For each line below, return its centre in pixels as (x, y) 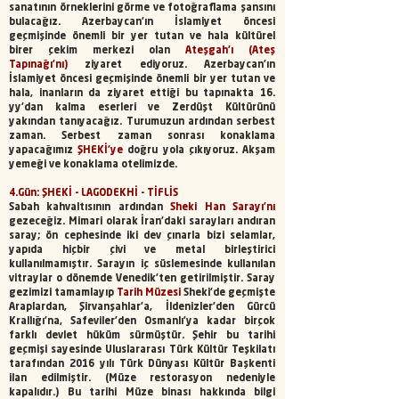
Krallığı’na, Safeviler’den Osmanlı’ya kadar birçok (142, 322)
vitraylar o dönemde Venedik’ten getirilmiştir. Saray (142, 279)
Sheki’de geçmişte (228, 293)
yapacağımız (44, 151)
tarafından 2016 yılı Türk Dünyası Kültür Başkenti (142, 365)
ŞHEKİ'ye (101, 151)
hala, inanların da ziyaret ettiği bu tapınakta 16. (142, 94)
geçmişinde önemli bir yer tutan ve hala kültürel (142, 37)
